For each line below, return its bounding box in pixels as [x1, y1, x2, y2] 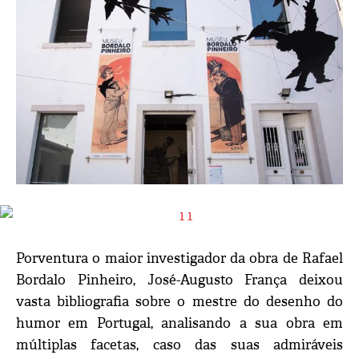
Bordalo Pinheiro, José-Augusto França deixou [16, 272, 343, 289]
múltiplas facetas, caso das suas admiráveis [16, 337, 343, 354]
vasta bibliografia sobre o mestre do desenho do [16, 293, 343, 311]
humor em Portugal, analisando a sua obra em [16, 315, 343, 333]
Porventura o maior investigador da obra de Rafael [16, 250, 343, 268]
